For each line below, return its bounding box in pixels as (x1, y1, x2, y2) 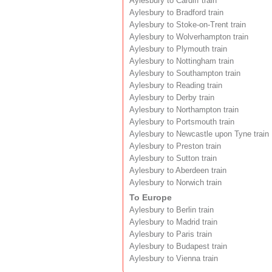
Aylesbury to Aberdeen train (129, 166, 226, 175)
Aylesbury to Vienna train (129, 254, 218, 263)
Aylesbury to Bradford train (129, 8, 223, 17)
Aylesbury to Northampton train (129, 105, 239, 114)
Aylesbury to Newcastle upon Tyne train (129, 129, 269, 138)
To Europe (129, 192, 172, 202)
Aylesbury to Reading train (129, 81, 222, 90)
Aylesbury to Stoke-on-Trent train (129, 20, 246, 29)
